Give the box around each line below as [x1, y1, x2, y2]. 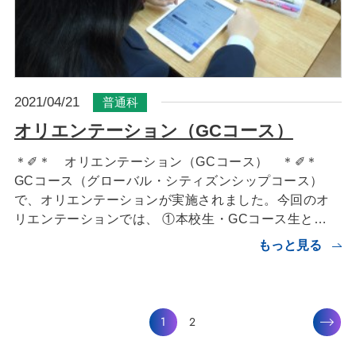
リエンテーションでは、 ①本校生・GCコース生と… [14, 211, 327, 226]
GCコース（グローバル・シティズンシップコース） [14, 172, 323, 188]
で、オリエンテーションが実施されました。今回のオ [14, 192, 330, 207]
